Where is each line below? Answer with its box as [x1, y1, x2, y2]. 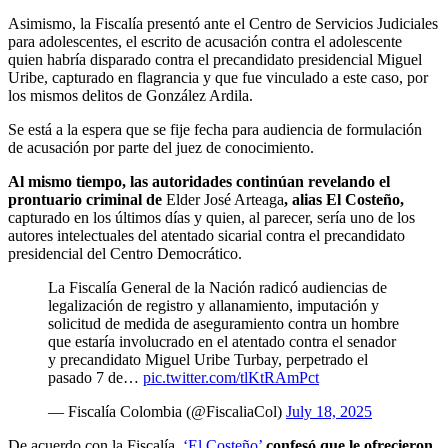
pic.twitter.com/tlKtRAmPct [143, 368, 319, 386]
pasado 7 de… [48, 368, 143, 386]
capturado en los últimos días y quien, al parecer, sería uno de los [8, 208, 415, 226]
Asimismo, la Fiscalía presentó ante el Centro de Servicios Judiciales [8, 14, 438, 32]
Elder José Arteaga [166, 190, 284, 208]
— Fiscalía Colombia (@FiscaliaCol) [48, 402, 286, 420]
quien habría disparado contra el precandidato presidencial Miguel [8, 50, 422, 68]
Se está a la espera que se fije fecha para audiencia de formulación [8, 120, 422, 138]
